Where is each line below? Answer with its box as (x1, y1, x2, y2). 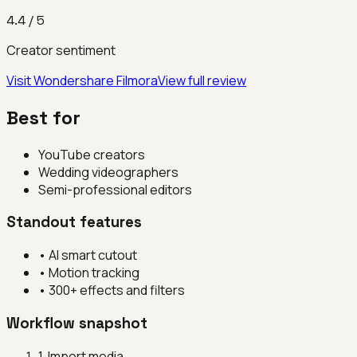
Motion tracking (49, 264, 139, 282)
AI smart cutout (49, 246, 137, 265)
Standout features (6, 213, 142, 232)
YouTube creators (38, 145, 145, 163)
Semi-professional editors (38, 180, 192, 198)
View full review (158, 71, 246, 89)
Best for (6, 104, 80, 130)
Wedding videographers (38, 163, 178, 181)
